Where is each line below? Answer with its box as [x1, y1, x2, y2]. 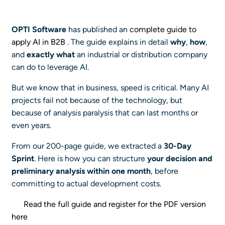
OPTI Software [12, 25, 66, 34]
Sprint [12, 154, 34, 163]
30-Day [164, 141, 191, 151]
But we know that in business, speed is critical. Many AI [12, 83, 209, 92]
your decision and [147, 154, 212, 163]
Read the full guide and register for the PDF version [22, 199, 206, 209]
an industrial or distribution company [75, 50, 207, 59]
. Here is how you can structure [34, 154, 147, 163]
